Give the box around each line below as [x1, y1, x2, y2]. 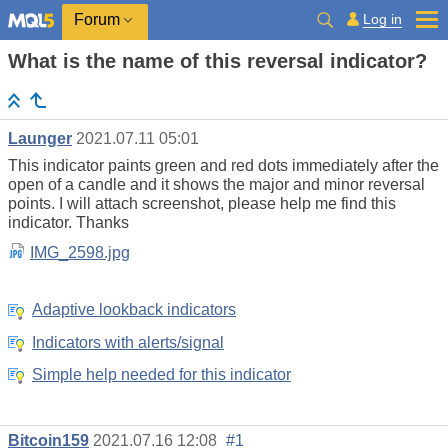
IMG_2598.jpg [30, 244, 130, 262]
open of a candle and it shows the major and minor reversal [8, 176, 425, 194]
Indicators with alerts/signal [32, 333, 224, 351]
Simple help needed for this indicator [32, 366, 291, 384]
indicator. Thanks [8, 214, 133, 232]
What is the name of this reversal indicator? [8, 50, 427, 72]
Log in [363, 10, 402, 27]
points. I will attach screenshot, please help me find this [8, 195, 396, 213]
